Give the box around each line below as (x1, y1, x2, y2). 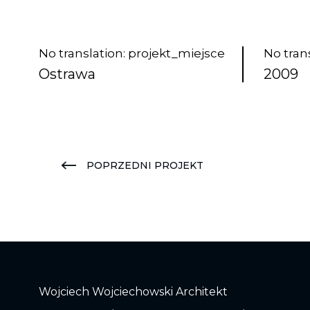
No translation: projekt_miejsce (39, 46, 225, 60)
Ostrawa (39, 66, 95, 82)
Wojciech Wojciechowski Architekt (39, 285, 228, 298)
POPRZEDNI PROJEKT (86, 159, 203, 172)
